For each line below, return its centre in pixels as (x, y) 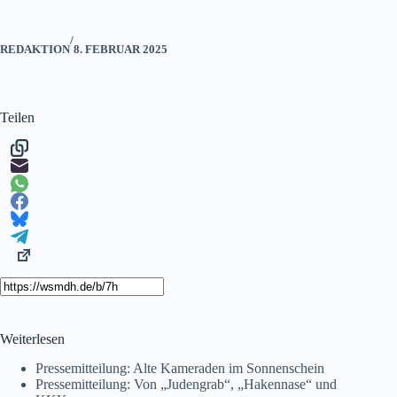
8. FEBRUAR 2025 (121, 49)
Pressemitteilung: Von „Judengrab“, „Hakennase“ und (186, 384)
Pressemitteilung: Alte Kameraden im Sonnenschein (180, 368)
